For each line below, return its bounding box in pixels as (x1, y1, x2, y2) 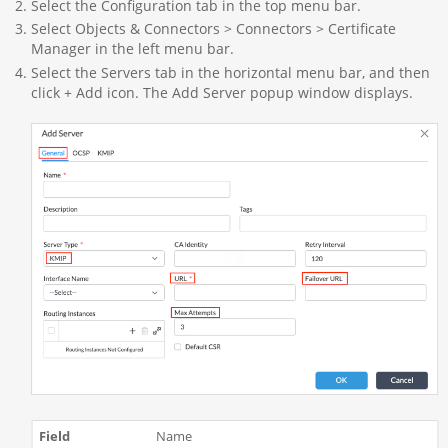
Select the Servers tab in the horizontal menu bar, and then (30, 63, 430, 82)
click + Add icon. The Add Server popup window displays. (30, 83, 413, 102)
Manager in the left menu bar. (30, 39, 234, 59)
